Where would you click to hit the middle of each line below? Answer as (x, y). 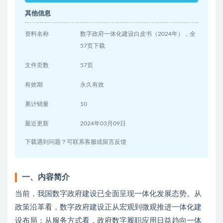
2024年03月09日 (103, 124)
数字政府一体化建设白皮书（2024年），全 (138, 34)
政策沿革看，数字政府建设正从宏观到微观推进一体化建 (108, 208)
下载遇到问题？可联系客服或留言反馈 (76, 142)
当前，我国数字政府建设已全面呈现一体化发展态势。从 (108, 194)
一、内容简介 (46, 177)
